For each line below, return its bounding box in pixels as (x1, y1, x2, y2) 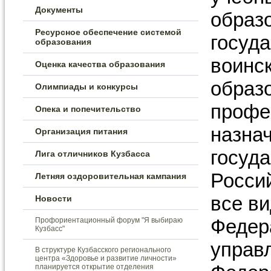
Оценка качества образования (35, 59, 165, 69)
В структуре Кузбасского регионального (35, 246, 171, 254)
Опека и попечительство (35, 104, 141, 114)
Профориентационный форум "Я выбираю (35, 216, 183, 224)
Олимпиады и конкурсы (35, 82, 138, 91)
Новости (35, 194, 72, 203)
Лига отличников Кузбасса (35, 149, 150, 158)
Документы (35, 5, 83, 15)
